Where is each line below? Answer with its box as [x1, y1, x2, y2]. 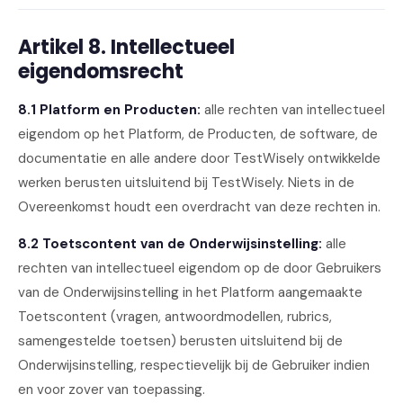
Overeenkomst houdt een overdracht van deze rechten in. [18, 198, 381, 216]
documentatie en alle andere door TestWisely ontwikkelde [18, 149, 381, 167]
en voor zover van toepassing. [18, 381, 205, 399]
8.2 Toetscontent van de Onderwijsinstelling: [18, 235, 322, 253]
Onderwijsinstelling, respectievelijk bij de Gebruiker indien [18, 356, 370, 374]
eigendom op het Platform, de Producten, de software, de [18, 125, 378, 143]
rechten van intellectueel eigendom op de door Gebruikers [18, 259, 381, 277]
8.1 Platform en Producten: [18, 101, 201, 119]
